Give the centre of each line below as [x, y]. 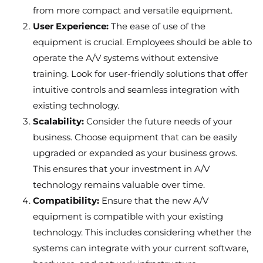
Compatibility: [66, 201]
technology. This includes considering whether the [142, 232]
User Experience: [71, 26]
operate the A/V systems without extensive [126, 58]
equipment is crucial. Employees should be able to [142, 42]
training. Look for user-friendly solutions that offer [140, 74]
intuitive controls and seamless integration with [136, 90]
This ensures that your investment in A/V [121, 169]
